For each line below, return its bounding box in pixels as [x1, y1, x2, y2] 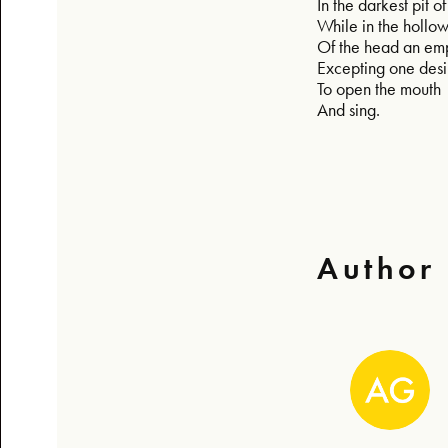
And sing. [317, 97, 380, 121]
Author [317, 248, 436, 288]
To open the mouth [317, 76, 445, 100]
